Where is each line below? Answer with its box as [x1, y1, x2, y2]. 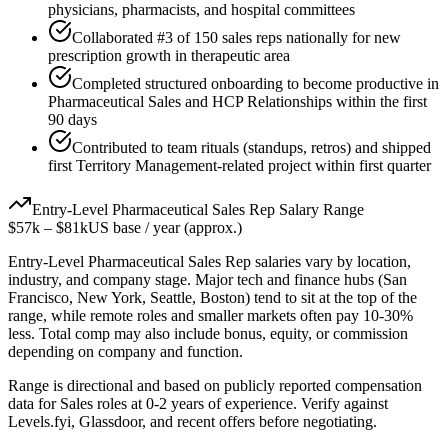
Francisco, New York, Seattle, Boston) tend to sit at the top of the [8, 289, 417, 307]
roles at [93, 395, 146, 413]
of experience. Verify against [204, 395, 388, 413]
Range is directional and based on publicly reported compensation [8, 377, 422, 395]
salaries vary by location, [251, 253, 411, 271]
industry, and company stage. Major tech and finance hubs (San [8, 271, 407, 289]
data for [8, 395, 60, 413]
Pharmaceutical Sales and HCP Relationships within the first [48, 93, 427, 111]
